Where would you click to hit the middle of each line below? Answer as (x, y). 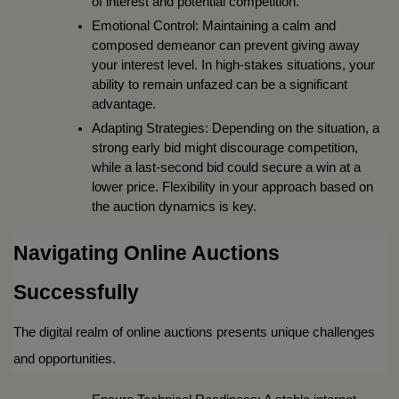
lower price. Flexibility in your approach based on (232, 187)
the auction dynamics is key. (174, 206)
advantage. (124, 104)
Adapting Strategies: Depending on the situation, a (236, 128)
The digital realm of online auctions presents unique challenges (194, 332)
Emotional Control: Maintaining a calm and (214, 25)
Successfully (76, 292)
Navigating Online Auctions (147, 252)
